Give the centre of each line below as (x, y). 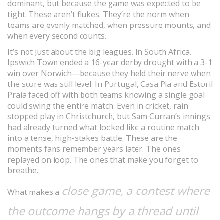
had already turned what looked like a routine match (103, 127)
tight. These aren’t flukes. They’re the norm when (98, 14)
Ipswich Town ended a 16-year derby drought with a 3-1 (110, 62)
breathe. (23, 170)
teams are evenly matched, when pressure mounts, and (109, 25)
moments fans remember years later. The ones (94, 149)
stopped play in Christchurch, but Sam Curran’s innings (109, 116)
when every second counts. (57, 36)
